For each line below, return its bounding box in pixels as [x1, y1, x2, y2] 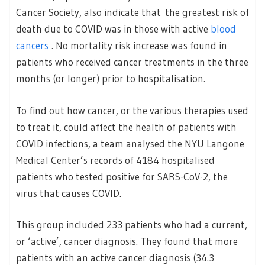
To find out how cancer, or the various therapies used [16, 104, 248, 117]
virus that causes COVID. [16, 186, 121, 199]
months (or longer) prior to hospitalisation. [16, 72, 205, 85]
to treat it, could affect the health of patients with [16, 120, 237, 133]
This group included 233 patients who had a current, [16, 218, 247, 231]
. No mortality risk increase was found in [51, 39, 227, 52]
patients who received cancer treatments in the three [16, 56, 248, 69]
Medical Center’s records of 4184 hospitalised [16, 153, 215, 166]
